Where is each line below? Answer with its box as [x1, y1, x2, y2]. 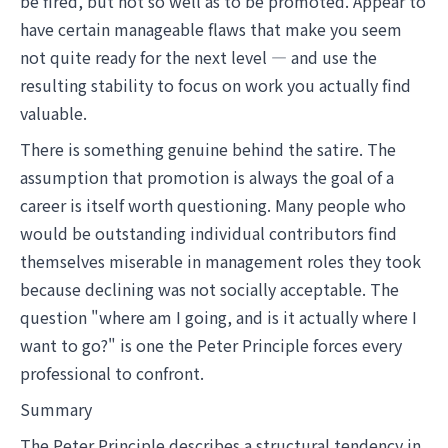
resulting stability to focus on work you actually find [20, 73, 411, 97]
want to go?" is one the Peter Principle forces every [20, 333, 402, 357]
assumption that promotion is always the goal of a [20, 165, 394, 189]
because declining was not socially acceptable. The [20, 277, 399, 301]
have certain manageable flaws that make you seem [20, 17, 402, 41]
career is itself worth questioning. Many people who [20, 193, 406, 217]
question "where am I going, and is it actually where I [20, 305, 417, 329]
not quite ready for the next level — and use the [20, 45, 377, 69]
